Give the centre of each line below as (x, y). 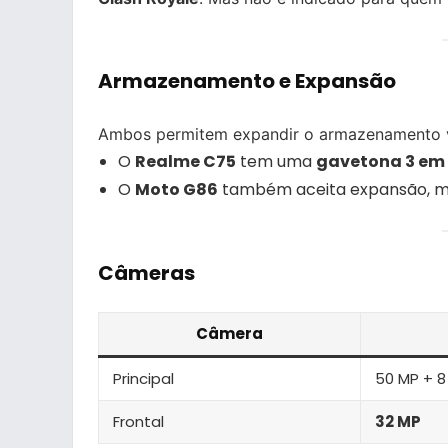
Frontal (138, 421)
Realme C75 (185, 161)
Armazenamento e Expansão (247, 80)
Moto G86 (176, 189)
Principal (143, 378)
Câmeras (146, 272)
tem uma (276, 161)
